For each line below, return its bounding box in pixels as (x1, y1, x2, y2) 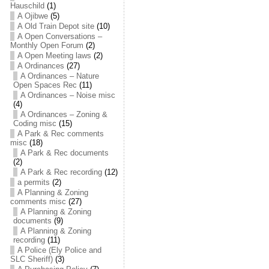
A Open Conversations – (17, 32, 102, 41)
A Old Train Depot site (17, 22, 94, 31)
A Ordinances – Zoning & (20, 110, 107, 119)
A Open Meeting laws (17, 51, 91, 60)
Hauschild (10, 1, 44, 10)
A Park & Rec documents (20, 148, 109, 157)
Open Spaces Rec (13, 80, 77, 89)
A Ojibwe (17, 11, 48, 20)
